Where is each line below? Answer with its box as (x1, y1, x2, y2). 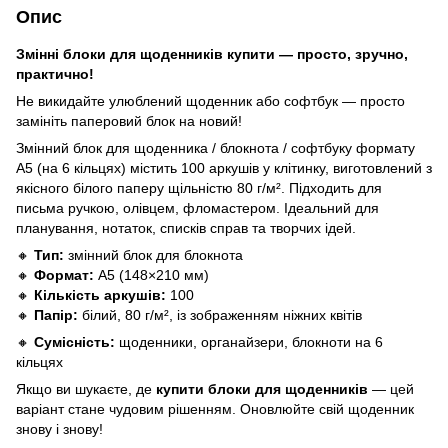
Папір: (34, 306, 78, 323)
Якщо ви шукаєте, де (16, 380, 156, 397)
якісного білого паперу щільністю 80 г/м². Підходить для (16, 179, 382, 196)
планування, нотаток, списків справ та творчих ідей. (16, 219, 356, 236)
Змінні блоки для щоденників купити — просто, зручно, (16, 45, 408, 62)
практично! (16, 65, 94, 82)
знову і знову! (16, 420, 103, 437)
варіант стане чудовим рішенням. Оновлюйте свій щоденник (16, 400, 414, 417)
